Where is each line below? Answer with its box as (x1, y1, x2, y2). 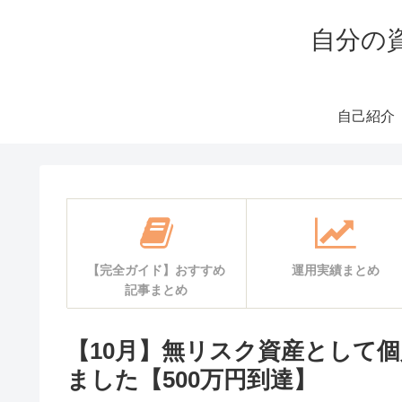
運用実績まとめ (292, 263, 380, 277)
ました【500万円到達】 (66, 366, 317, 394)
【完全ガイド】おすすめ (87, 263, 225, 277)
